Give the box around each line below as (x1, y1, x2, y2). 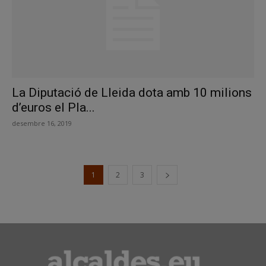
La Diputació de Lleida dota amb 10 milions (12, 85, 252, 100)
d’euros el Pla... (12, 100, 95, 115)
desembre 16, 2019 (12, 119, 72, 128)
